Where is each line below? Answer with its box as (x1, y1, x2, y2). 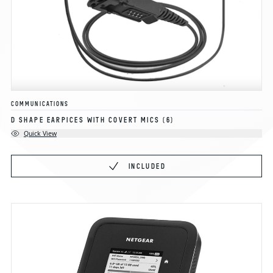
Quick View (23, 129, 57, 138)
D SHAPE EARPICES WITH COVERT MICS (10, 116, 160, 124)
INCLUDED (128, 162, 166, 171)
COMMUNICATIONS (10, 99, 69, 107)
